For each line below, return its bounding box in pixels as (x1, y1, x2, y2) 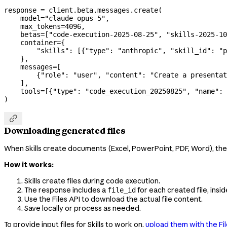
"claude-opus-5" (45, 14, 105, 23)
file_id (107, 186, 136, 194)
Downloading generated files (4, 125, 125, 136)
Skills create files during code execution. (24, 176, 160, 185)
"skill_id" (170, 47, 211, 55)
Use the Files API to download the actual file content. (24, 195, 203, 204)
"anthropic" (118, 47, 162, 55)
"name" (195, 87, 219, 96)
